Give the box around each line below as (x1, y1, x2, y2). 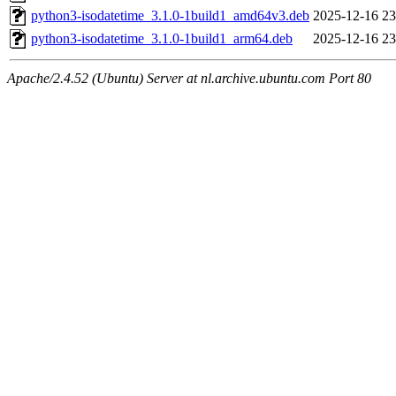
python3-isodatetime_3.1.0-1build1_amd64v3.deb (31, 8, 309, 24)
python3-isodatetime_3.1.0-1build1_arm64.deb (31, 31, 293, 47)
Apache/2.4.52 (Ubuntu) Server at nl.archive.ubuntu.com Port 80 (7, 71, 371, 87)
